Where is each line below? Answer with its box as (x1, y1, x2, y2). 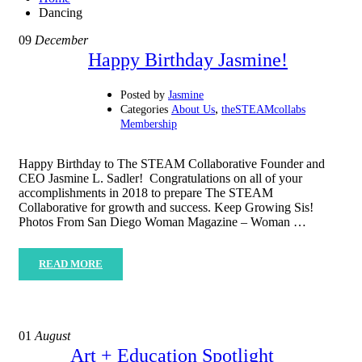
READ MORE (39, 257, 103, 270)
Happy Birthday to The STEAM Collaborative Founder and (19, 156, 325, 170)
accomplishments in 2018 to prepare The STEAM (19, 185, 273, 200)
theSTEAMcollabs (221, 103, 305, 116)
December (32, 32, 88, 47)
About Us (171, 103, 215, 116)
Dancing (39, 5, 82, 19)
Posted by (120, 88, 165, 101)
